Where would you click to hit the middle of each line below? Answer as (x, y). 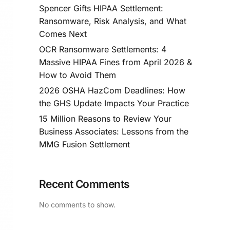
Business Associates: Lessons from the (114, 131)
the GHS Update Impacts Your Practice (114, 103)
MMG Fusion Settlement (84, 144)
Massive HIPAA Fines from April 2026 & (116, 62)
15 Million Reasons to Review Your (105, 118)
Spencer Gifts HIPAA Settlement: (101, 8)
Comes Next (63, 34)
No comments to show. (77, 205)
